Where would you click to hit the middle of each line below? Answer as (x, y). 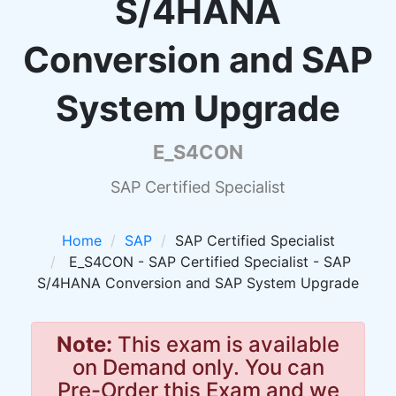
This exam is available (226, 344)
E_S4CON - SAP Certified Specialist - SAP (207, 262)
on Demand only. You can (198, 367)
